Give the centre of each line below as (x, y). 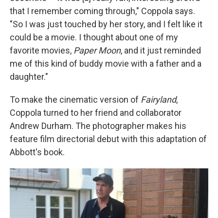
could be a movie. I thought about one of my (94, 37)
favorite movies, (42, 50)
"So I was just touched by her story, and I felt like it (106, 24)
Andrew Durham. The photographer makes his (98, 126)
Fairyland (158, 100)
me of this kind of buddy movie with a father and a (106, 64)
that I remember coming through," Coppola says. (102, 11)
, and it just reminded (161, 50)
